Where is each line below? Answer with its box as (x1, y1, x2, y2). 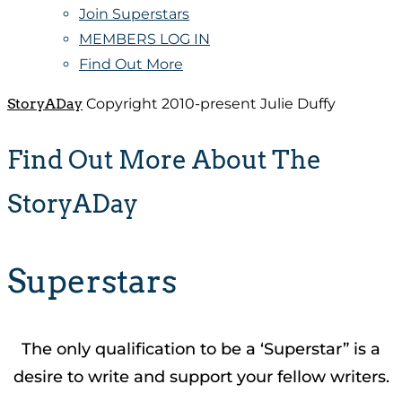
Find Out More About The (7, 144, 321, 175)
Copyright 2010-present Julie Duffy (83, 95, 336, 113)
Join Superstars (79, 5, 189, 23)
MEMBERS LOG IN (79, 31, 210, 48)
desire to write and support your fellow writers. (13, 367, 389, 388)
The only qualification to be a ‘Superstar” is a (22, 339, 380, 360)
